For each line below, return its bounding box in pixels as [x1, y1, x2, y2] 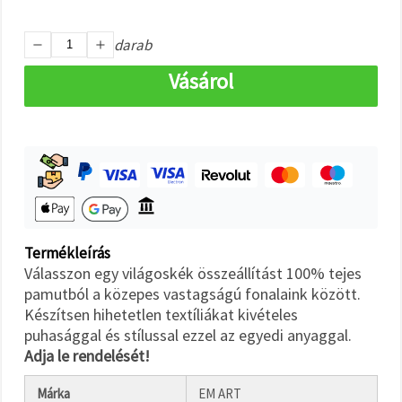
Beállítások [16, 144, 78, 158]
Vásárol [169, 66, 233, 95]
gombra [7, 7, 47, 22]
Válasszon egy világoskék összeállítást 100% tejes [24, 262, 362, 284]
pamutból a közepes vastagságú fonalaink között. [24, 283, 361, 304]
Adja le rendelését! [24, 345, 150, 366]
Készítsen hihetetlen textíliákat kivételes [24, 303, 298, 325]
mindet [22, 110, 66, 126]
